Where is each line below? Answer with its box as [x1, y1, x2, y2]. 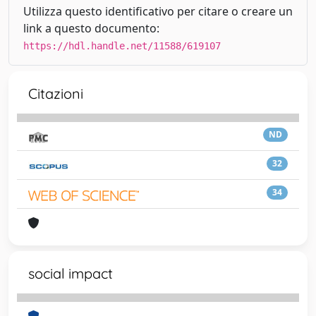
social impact [28, 264, 113, 282]
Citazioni [28, 84, 83, 102]
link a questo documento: [23, 20, 159, 36]
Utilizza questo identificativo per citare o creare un [23, 3, 293, 19]
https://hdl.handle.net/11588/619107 [23, 39, 221, 51]
